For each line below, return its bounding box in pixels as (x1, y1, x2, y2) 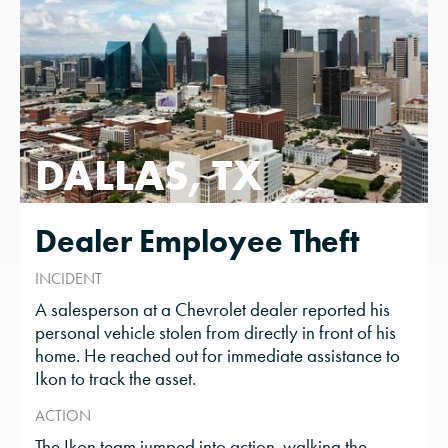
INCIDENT (35, 269, 102, 289)
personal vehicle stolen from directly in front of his (35, 321, 396, 345)
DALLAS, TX (35, 148, 263, 202)
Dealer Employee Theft (35, 221, 360, 261)
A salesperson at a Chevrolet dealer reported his (35, 298, 390, 322)
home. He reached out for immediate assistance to (35, 344, 400, 368)
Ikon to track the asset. (35, 367, 196, 391)
